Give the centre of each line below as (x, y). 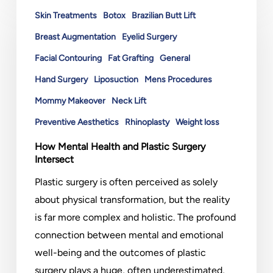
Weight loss (197, 122)
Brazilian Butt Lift (163, 16)
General (175, 58)
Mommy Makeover (70, 101)
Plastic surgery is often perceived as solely (126, 182)
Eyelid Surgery (149, 37)
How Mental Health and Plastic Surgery (120, 147)
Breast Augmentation (75, 37)
